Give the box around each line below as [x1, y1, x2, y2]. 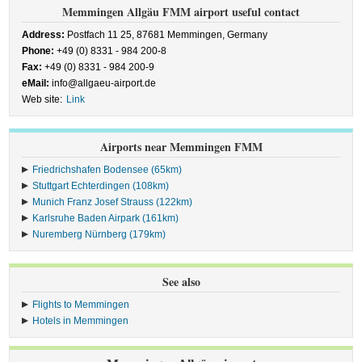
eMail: [22, 78, 50, 89]
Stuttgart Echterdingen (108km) [32, 180, 170, 192]
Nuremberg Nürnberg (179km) [32, 229, 166, 240]
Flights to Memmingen [32, 299, 130, 310]
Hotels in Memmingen [32, 315, 129, 326]
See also [162, 273, 200, 290]
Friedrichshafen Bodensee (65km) [32, 164, 183, 175]
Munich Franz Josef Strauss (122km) [32, 196, 193, 208]
